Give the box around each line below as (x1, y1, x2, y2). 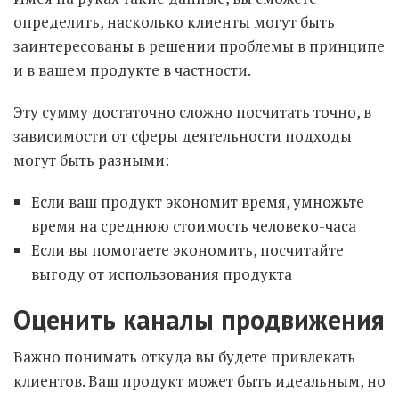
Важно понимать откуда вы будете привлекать (13, 346, 355, 367)
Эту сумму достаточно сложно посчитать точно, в (13, 102, 371, 122)
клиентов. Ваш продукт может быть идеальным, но (13, 370, 386, 391)
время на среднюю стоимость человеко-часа (31, 216, 356, 236)
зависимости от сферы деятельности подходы (13, 126, 352, 146)
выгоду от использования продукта (31, 264, 292, 284)
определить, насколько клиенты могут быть (13, 12, 335, 32)
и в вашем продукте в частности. (13, 60, 251, 80)
